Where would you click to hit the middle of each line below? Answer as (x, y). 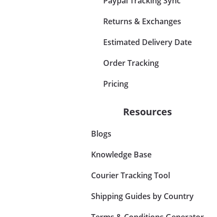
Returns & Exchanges (142, 21)
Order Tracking (131, 63)
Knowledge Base (121, 154)
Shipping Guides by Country (142, 196)
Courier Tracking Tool (130, 175)
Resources (147, 111)
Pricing (116, 84)
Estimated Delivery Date (147, 42)
